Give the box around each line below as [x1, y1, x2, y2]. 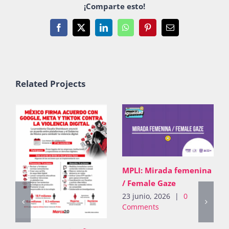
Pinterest [147, 27, 175, 35]
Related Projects [15, 78, 85, 90]
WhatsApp [125, 27, 160, 35]
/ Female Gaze [122, 177, 176, 188]
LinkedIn [103, 27, 133, 35]
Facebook [58, 27, 90, 35]
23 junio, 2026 [122, 191, 170, 201]
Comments [122, 201, 159, 212]
